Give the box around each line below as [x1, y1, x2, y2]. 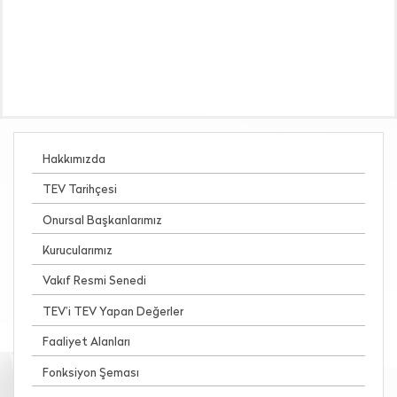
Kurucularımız [43, 245, 113, 257]
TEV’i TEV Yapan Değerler [43, 306, 183, 318]
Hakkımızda [43, 153, 105, 166]
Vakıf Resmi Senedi [43, 276, 146, 288]
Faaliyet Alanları [43, 337, 130, 349]
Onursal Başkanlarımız [43, 214, 162, 227]
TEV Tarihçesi [43, 184, 117, 197]
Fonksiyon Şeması [43, 367, 139, 379]
